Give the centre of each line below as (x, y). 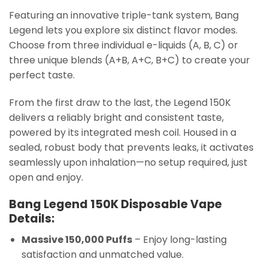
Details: (32, 218)
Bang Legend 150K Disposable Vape (115, 204)
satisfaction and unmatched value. (102, 254)
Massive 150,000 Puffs (77, 239)
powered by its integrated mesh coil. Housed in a (123, 133)
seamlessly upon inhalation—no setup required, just (128, 163)
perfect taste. (42, 75)
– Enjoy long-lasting (179, 239)
